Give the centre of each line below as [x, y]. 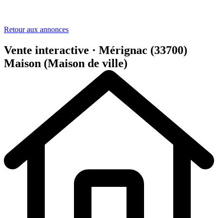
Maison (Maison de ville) [66, 64]
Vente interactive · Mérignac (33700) [96, 50]
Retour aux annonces [36, 30]
